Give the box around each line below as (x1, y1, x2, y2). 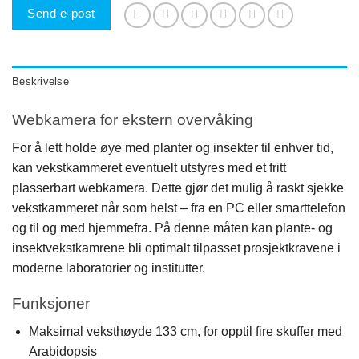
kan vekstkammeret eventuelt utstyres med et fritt (12, 160, 286, 175)
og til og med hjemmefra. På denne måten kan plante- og (12, 220, 333, 235)
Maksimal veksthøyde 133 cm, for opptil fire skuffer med (28, 324, 342, 338)
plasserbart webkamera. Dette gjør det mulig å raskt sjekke (12, 180, 344, 195)
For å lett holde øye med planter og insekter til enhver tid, (12, 140, 333, 155)
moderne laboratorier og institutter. (12, 260, 205, 275)
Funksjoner (12, 295, 90, 313)
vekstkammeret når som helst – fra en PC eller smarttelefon (12, 200, 345, 215)
